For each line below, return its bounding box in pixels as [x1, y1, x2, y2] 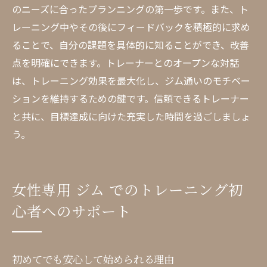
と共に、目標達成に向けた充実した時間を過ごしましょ [12, 109, 250, 123]
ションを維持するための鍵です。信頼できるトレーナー [12, 91, 249, 105]
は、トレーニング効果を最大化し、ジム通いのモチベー [12, 73, 250, 88]
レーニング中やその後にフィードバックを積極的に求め [12, 20, 250, 34]
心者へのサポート [12, 200, 131, 221]
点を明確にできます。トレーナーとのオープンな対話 [12, 55, 239, 70]
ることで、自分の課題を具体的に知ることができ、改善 [12, 38, 249, 52]
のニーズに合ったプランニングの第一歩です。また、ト [12, 2, 249, 16]
